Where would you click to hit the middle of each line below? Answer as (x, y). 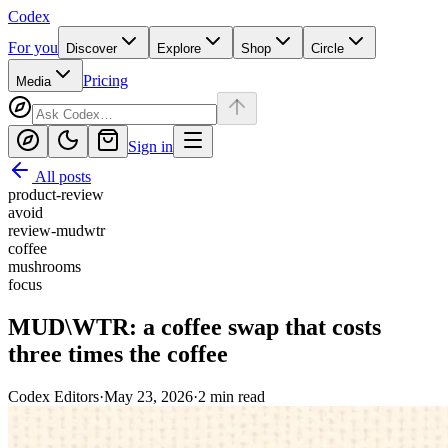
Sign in (150, 146)
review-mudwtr (56, 230)
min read (235, 396)
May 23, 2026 (148, 396)
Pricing (105, 80)
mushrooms (44, 266)
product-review (56, 194)
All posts (61, 176)
